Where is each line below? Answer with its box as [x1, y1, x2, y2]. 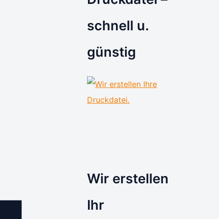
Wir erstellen [87, 170, 169, 187]
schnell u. [87, 17, 149, 34]
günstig [87, 44, 136, 60]
